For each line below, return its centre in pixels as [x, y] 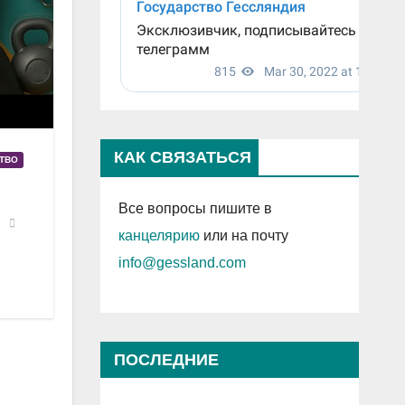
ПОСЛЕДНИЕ [166, 360]
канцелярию [159, 236]
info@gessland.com [182, 263]
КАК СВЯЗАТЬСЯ [182, 158]
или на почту [244, 236]
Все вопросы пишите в [195, 209]
